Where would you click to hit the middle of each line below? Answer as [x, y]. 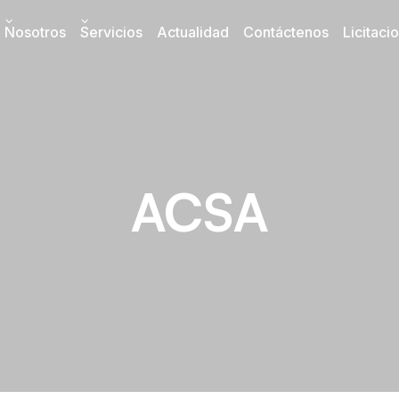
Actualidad [193, 32]
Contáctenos [286, 32]
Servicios [111, 32]
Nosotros [35, 32]
